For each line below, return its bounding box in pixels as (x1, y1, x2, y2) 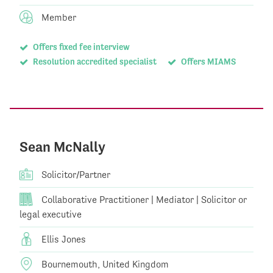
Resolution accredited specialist (30, 57, 157, 67)
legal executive (19, 208, 82, 221)
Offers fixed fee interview (30, 42, 130, 52)
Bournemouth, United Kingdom (39, 258, 169, 271)
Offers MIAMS (179, 57, 236, 67)
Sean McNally (19, 138, 105, 156)
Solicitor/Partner (39, 169, 110, 181)
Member (39, 12, 76, 24)
